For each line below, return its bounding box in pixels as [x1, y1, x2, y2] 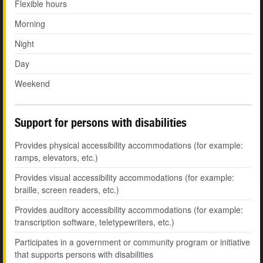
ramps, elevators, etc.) [15, 151, 98, 164]
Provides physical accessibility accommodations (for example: [15, 139, 243, 151]
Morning [15, 18, 45, 30]
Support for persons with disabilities [15, 116, 187, 130]
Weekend [15, 77, 50, 90]
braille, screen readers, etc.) [15, 184, 119, 196]
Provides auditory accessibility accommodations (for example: [15, 204, 243, 216]
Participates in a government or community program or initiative [15, 236, 250, 248]
